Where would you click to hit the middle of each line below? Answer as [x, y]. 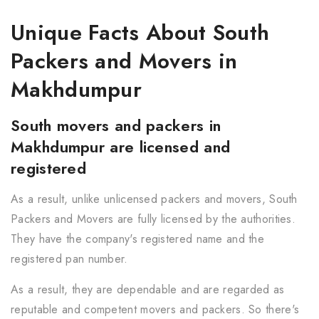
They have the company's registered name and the [138, 239]
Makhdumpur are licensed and [121, 147]
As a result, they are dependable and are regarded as [148, 290]
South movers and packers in [116, 126]
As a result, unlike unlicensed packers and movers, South [154, 199]
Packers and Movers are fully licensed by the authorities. [153, 219]
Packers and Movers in [124, 61]
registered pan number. [69, 259]
